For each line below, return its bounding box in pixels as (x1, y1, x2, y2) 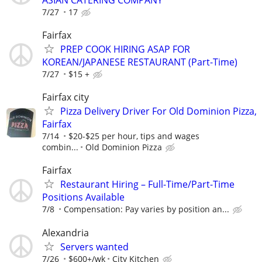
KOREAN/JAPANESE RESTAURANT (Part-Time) (42, 55, 237, 68)
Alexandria (42, 226, 89, 239)
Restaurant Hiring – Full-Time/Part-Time (60, 178, 235, 191)
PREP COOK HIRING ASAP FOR (60, 42, 190, 56)
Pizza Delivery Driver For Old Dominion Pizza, (60, 105, 257, 118)
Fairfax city (42, 91, 89, 104)
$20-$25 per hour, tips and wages (68, 130, 199, 142)
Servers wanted (60, 240, 129, 253)
